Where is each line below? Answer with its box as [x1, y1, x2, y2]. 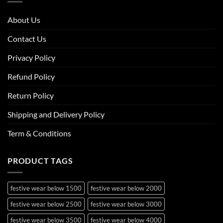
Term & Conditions [7, 128, 71, 138]
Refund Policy [7, 71, 55, 81]
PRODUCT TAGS [7, 155, 73, 165]
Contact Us [7, 33, 46, 43]
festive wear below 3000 [91, 200, 162, 209]
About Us [7, 14, 40, 24]
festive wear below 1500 [10, 184, 82, 193]
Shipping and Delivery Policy [7, 109, 105, 119]
